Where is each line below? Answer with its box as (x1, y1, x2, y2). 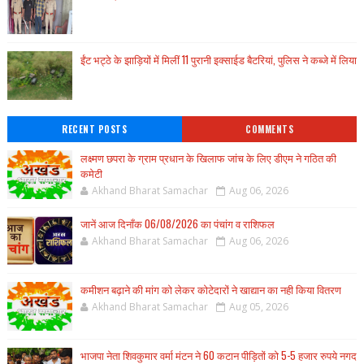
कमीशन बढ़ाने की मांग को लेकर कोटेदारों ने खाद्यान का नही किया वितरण (80, 281, 341, 297)
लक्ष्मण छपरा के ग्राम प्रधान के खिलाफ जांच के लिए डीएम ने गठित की (80, 149, 336, 166)
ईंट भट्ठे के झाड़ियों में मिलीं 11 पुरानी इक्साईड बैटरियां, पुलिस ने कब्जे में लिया (80, 51, 357, 67)
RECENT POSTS (62, 123, 128, 136)
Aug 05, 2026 (228, 300, 288, 314)
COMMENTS (245, 123, 293, 136)
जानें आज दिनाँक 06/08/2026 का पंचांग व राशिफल (80, 215, 275, 232)
